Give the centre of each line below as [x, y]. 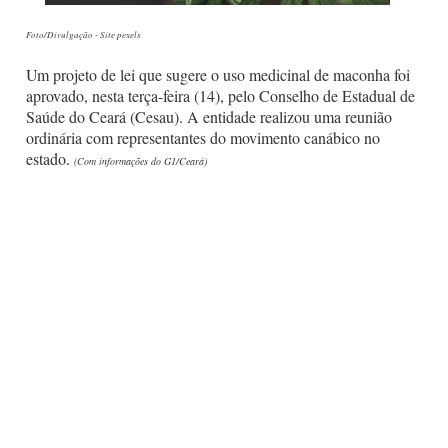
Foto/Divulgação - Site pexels [83, 33]
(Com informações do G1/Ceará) [140, 160]
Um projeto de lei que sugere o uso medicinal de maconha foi [218, 74]
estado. [50, 158]
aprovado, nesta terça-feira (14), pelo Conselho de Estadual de [220, 95]
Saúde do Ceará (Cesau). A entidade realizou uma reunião [209, 116]
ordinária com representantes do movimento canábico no [203, 137]
